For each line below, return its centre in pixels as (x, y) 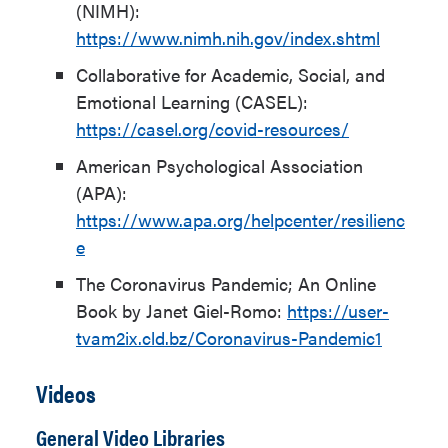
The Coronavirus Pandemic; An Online (226, 283)
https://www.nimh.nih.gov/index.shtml (228, 37)
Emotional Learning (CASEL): (192, 101)
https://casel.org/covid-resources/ (212, 128)
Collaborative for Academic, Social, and (230, 74)
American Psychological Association (219, 165)
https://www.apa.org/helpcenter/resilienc (240, 219)
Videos (66, 393)
